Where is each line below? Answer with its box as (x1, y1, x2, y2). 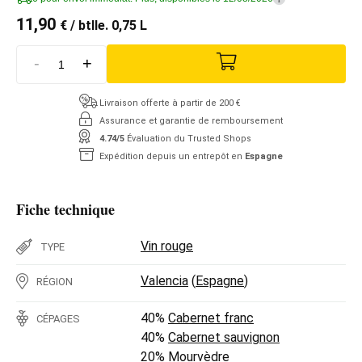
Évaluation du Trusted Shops (127, 133, 251, 144)
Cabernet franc (168, 309, 254, 326)
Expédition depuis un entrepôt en (99, 150, 245, 162)
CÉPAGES (36, 312, 80, 325)
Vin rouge (141, 238, 193, 254)
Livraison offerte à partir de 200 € (99, 97, 241, 108)
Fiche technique (16, 198, 115, 220)
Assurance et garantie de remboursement (99, 115, 283, 126)
